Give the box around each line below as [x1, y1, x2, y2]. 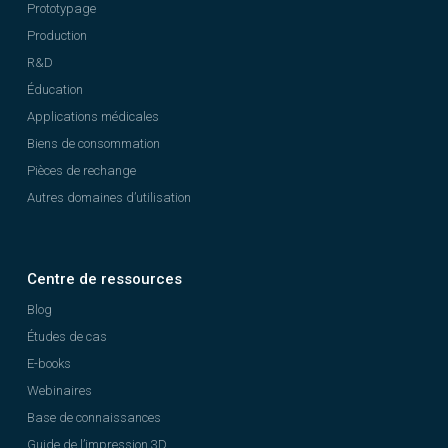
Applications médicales [27, 109, 159, 124]
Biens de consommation [27, 136, 160, 151]
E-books [27, 356, 71, 371]
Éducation [27, 82, 83, 97]
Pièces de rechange [27, 163, 136, 178]
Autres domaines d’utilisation [27, 190, 191, 205]
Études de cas [27, 329, 107, 344]
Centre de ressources [27, 270, 182, 288]
